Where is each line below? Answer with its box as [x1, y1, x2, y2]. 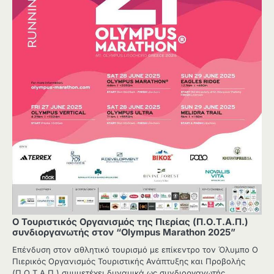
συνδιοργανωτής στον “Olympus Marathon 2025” [12, 226, 235, 238]
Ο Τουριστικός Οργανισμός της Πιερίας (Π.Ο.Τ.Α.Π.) [12, 216, 248, 228]
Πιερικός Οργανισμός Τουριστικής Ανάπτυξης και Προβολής [12, 256, 245, 266]
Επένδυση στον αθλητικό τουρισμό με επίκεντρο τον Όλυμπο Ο [12, 244, 258, 254]
